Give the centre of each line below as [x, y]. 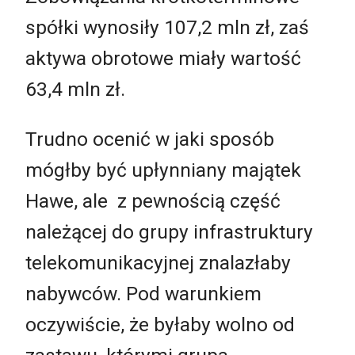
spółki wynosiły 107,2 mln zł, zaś [167, 27]
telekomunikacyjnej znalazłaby [158, 263]
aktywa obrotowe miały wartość [163, 58]
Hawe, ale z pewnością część [153, 201]
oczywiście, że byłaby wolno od [160, 325]
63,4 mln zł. [75, 89]
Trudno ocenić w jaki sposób [150, 139]
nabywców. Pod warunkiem [143, 294]
